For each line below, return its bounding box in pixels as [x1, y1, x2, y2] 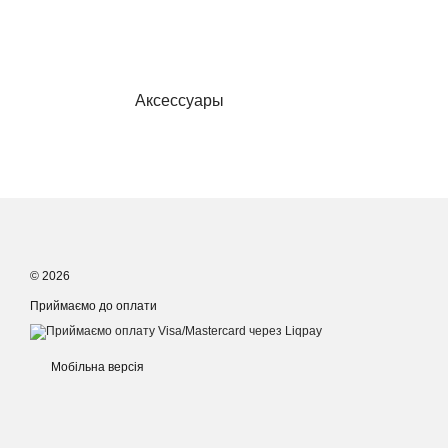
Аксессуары [134, 92, 224, 109]
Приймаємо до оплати [30, 299, 157, 313]
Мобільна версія [48, 360, 144, 374]
